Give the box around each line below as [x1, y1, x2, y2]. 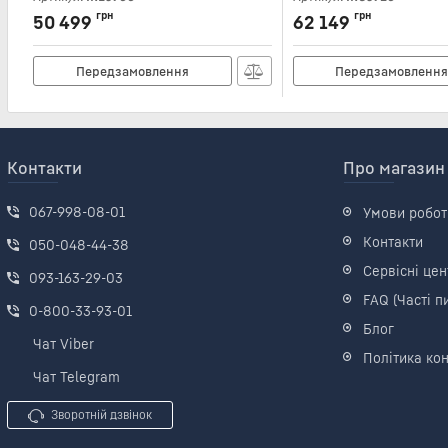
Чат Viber [33, 335, 94, 352]
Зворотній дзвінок [51, 407, 152, 422]
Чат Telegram [33, 368, 120, 385]
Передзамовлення [75, 63, 189, 79]
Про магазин [343, 157, 445, 178]
